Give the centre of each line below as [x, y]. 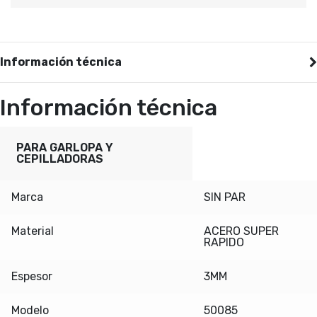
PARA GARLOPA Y [64, 148]
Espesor [32, 277]
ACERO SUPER [241, 231]
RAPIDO [224, 243]
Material [33, 231]
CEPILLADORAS [59, 159]
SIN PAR [225, 197]
